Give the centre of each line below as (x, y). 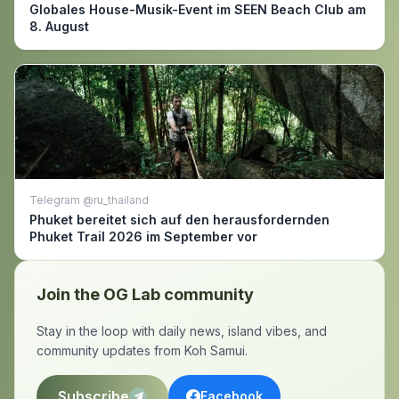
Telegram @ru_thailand (89, 200)
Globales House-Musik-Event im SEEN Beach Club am (198, 9)
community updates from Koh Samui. (142, 350)
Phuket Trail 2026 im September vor (143, 236)
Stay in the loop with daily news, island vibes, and (182, 331)
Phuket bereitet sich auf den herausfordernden (179, 220)
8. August (59, 26)
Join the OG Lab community (145, 294)
